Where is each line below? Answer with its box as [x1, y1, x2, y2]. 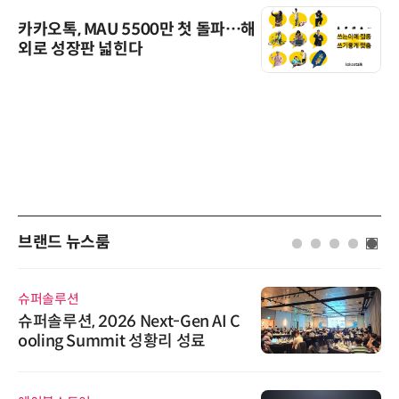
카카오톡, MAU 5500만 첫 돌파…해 [18, 20, 256, 40]
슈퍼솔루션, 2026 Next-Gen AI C [18, 311, 240, 331]
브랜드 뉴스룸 [18, 232, 110, 253]
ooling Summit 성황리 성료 [18, 330, 206, 351]
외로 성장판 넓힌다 [18, 39, 143, 60]
